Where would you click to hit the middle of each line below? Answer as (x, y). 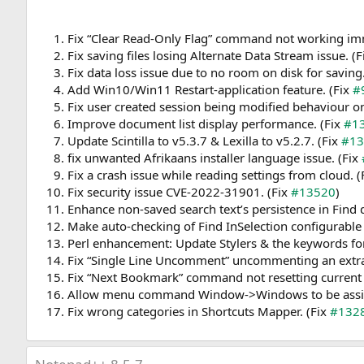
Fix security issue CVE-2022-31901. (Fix (179, 192)
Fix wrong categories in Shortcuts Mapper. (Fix (199, 312)
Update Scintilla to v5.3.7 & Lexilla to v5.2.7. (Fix (204, 141)
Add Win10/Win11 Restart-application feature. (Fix (210, 90)
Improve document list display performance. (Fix (206, 124)
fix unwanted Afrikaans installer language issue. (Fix (214, 158)
